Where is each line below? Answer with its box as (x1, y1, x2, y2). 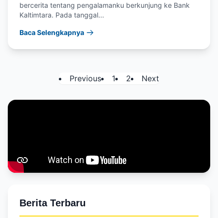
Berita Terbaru (19, 198, 86, 208)
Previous (70, 73, 101, 83)
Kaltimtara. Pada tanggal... (19, 11, 104, 19)
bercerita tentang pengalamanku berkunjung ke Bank (19, 1, 190, 9)
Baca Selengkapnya (19, 28, 84, 36)
